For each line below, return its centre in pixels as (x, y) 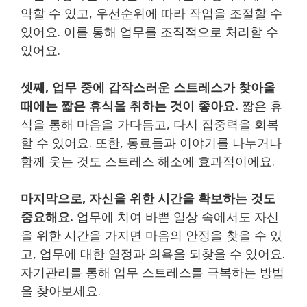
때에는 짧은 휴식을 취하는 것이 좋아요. (130, 105)
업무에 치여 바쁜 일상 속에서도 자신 (176, 216)
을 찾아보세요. (61, 290)
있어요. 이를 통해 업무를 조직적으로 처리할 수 (149, 31)
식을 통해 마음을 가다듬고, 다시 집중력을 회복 (150, 124)
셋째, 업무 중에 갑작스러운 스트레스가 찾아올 (148, 87)
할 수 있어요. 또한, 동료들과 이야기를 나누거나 (151, 142)
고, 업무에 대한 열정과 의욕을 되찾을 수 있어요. (153, 253)
